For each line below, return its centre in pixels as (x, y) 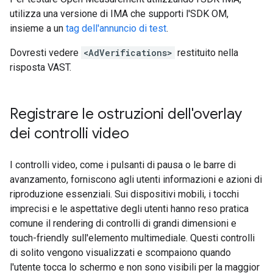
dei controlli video (69, 133)
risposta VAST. (41, 67)
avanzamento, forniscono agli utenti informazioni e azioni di (136, 179)
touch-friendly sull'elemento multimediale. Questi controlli (132, 238)
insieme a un (38, 28)
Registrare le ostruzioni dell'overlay (126, 114)
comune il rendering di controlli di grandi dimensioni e (123, 223)
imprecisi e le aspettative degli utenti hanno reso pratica (129, 209)
